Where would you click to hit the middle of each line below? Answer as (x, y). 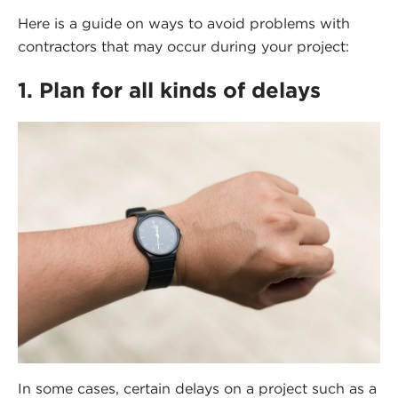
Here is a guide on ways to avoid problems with (184, 23)
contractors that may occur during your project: (183, 46)
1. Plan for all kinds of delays (169, 90)
